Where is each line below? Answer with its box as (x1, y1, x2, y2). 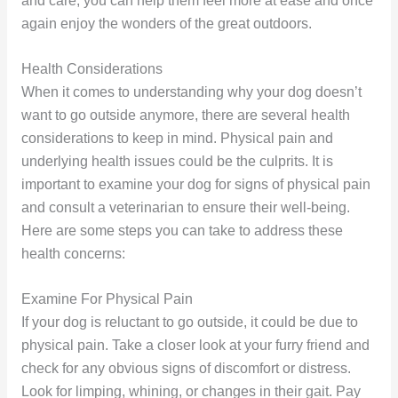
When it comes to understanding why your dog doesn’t (20, 84, 362, 99)
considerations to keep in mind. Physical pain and (20, 130, 333, 146)
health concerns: (20, 245, 125, 261)
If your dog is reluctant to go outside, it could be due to (20, 314, 358, 330)
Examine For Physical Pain (20, 291, 193, 306)
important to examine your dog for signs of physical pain (20, 176, 370, 192)
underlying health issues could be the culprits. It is (20, 153, 333, 169)
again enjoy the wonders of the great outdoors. (20, 15, 312, 31)
